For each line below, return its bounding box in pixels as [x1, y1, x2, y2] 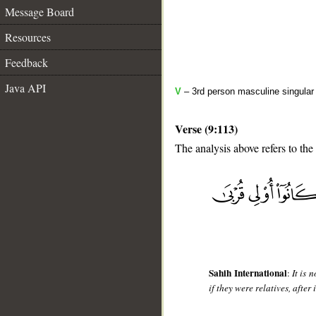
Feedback [5, 55, 48, 70]
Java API [5, 80, 46, 95]
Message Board [5, 4, 74, 19]
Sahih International [209, 266, 287, 281]
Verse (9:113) [175, 121, 238, 137]
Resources [5, 30, 51, 44]
